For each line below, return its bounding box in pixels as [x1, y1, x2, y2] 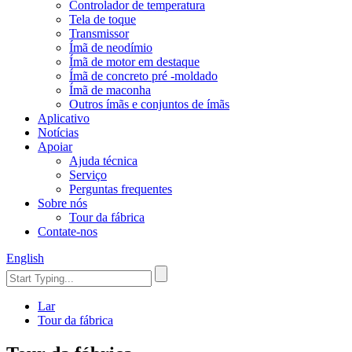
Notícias [38, 126, 79, 139]
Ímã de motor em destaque [69, 55, 200, 68]
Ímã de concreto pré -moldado [69, 69, 218, 82]
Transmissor [69, 27, 129, 40]
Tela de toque [69, 13, 136, 26]
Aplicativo [38, 112, 90, 125]
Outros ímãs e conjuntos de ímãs [69, 97, 229, 111]
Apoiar [38, 140, 72, 153]
